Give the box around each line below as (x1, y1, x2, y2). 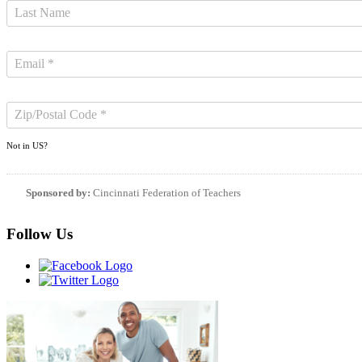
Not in (6, 140, 32, 150)
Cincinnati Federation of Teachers (93, 186, 241, 199)
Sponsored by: (26, 186, 90, 199)
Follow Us (6, 225, 73, 243)
